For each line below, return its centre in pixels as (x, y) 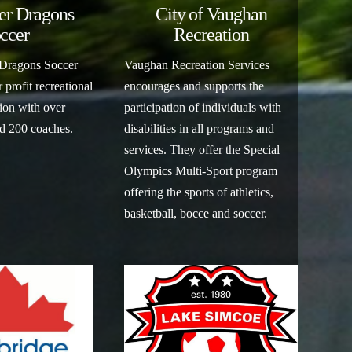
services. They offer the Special (202, 149)
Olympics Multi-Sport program (201, 170)
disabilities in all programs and (200, 128)
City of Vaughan (211, 14)
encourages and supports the (194, 86)
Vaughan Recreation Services (197, 64)
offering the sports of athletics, (199, 192)
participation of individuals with (203, 107)
